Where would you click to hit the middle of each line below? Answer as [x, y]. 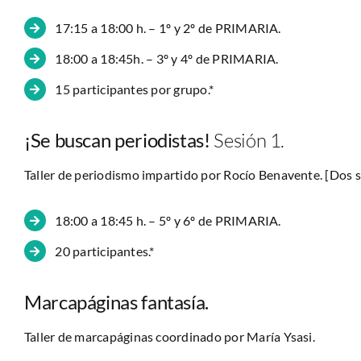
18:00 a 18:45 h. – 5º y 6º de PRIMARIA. [168, 220]
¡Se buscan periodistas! [117, 139]
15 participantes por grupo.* [135, 89]
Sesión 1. [247, 140]
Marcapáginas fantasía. [116, 301]
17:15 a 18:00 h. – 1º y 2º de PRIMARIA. [168, 28]
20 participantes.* [105, 251]
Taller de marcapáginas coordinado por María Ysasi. [169, 336]
